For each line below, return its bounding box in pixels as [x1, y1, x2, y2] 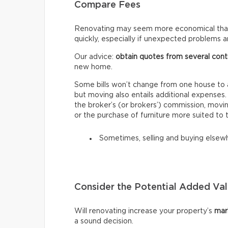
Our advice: [74, 53, 116, 61]
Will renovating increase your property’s [74, 208, 214, 215]
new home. [74, 64, 112, 71]
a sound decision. [74, 218, 133, 225]
